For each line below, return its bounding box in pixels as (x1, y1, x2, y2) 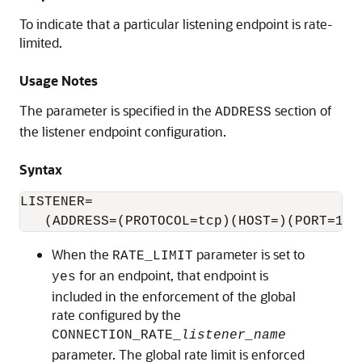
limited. (19, 34, 62, 51)
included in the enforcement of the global (52, 288, 296, 305)
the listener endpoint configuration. (19, 123, 226, 140)
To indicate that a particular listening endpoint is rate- (19, 15, 333, 32)
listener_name (181, 328, 286, 343)
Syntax (19, 161, 62, 178)
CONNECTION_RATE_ (52, 328, 181, 343)
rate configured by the (52, 306, 181, 323)
